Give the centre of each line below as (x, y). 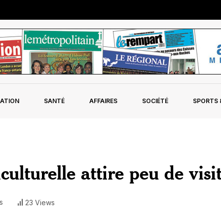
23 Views (40, 202)
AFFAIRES (103, 101)
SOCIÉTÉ (155, 101)
